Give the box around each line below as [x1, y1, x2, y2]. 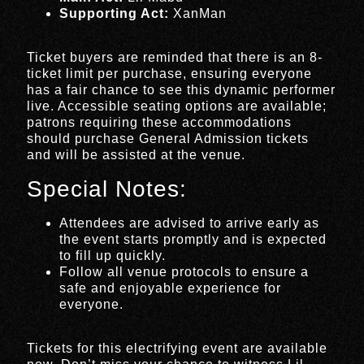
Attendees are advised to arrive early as [59, 215, 320, 230]
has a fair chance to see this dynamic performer [27, 83, 336, 97]
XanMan [169, 6, 227, 20]
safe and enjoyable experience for [59, 280, 282, 295]
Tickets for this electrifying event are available [27, 341, 328, 356]
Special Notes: [27, 175, 188, 201]
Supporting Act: [59, 6, 170, 20]
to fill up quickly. [59, 248, 167, 262]
